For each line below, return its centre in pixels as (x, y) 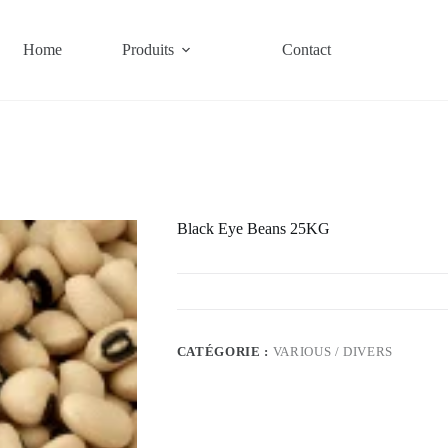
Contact (306, 49)
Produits (147, 49)
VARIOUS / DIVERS (333, 352)
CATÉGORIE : (224, 352)
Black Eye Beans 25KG (253, 229)
